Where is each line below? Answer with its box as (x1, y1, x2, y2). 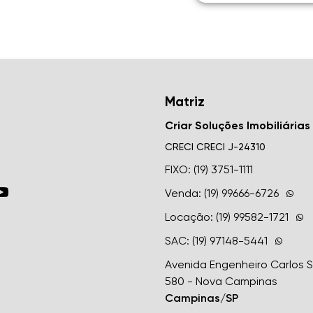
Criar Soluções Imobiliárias (164, 119, 310, 132)
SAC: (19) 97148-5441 (164, 234, 268, 247)
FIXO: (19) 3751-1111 (164, 163, 253, 176)
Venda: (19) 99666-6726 (164, 187, 279, 200)
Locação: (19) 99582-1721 (164, 210, 289, 224)
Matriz (164, 94, 205, 110)
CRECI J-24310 (196, 141, 265, 152)
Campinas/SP (164, 291, 238, 305)
